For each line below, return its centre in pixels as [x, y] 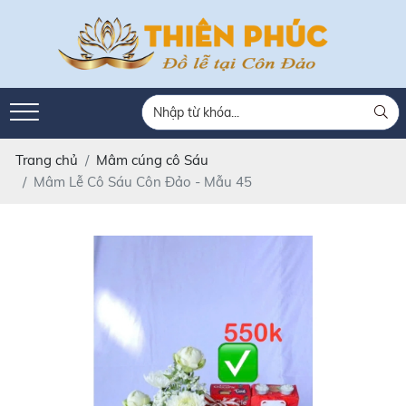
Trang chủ [46, 159]
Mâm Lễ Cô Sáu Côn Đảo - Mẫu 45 [142, 181]
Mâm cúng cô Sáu [152, 159]
